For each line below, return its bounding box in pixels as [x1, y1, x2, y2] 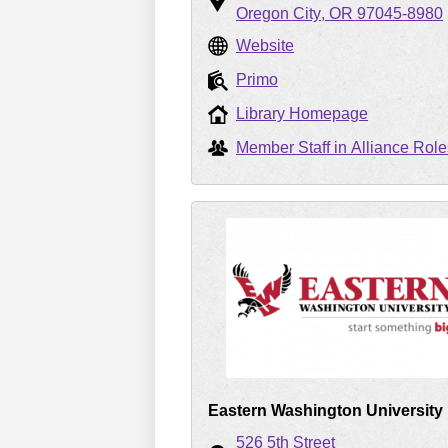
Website [236, 37, 294, 54]
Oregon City [236, 5, 321, 22]
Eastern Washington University [208, 402, 443, 419]
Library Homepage [236, 105, 368, 122]
